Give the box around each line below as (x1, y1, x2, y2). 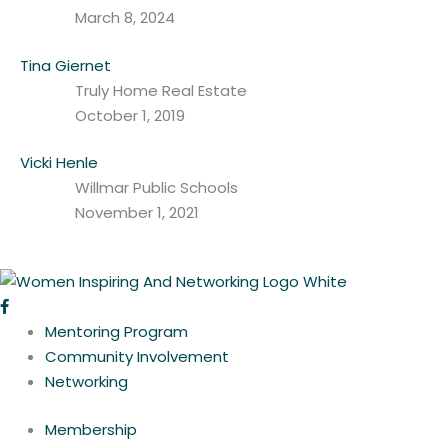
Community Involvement (45, 346, 229, 367)
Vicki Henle (20, 152, 98, 174)
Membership (45, 418, 137, 440)
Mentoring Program (45, 321, 188, 342)
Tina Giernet (20, 54, 111, 76)
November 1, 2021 (75, 202, 199, 224)
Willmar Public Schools (75, 177, 238, 199)
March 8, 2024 (75, 7, 175, 29)
